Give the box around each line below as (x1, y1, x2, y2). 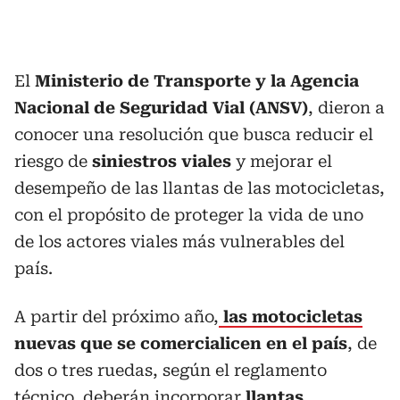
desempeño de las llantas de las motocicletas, (14, 178, 385, 197)
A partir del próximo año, (14, 306, 219, 326)
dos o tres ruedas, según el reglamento (14, 360, 327, 379)
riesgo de (14, 151, 92, 171)
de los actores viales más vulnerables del (14, 231, 345, 251)
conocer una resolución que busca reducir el (14, 124, 373, 144)
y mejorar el (231, 151, 332, 171)
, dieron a (308, 97, 385, 117)
